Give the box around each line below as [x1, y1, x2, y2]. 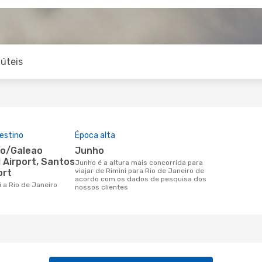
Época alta [75, 130, 115, 140]
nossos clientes [75, 183, 128, 191]
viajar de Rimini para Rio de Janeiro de [75, 167, 204, 175]
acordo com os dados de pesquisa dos [75, 175, 206, 183]
